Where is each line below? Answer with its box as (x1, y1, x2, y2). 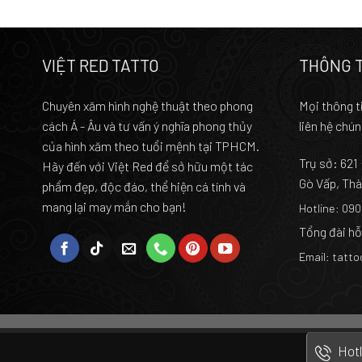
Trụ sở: (298, 154, 340, 170)
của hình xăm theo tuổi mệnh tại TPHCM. (42, 137, 259, 154)
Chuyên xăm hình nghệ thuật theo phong (42, 97, 253, 113)
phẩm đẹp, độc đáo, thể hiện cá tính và (42, 178, 246, 194)
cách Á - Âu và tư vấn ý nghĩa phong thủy (42, 117, 252, 133)
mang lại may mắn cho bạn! (42, 198, 187, 214)
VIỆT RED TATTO (42, 55, 159, 76)
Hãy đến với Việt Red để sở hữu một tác (42, 158, 253, 174)
